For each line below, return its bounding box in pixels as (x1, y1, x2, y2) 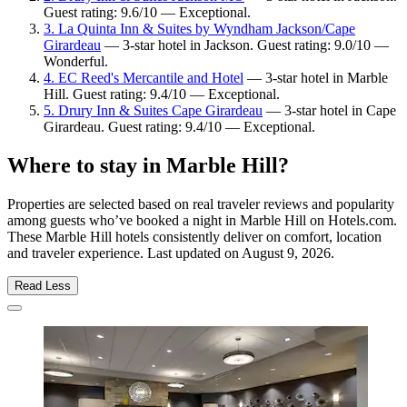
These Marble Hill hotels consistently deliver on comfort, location (7, 229, 382, 245)
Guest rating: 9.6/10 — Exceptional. (44, 5, 251, 21)
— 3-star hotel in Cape (263, 103, 396, 119)
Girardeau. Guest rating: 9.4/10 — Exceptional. (44, 119, 315, 135)
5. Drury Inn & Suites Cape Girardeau (44, 103, 263, 119)
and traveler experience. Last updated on (7, 245, 242, 262)
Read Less (15, 279, 71, 293)
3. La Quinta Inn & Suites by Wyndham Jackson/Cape (44, 21, 355, 37)
